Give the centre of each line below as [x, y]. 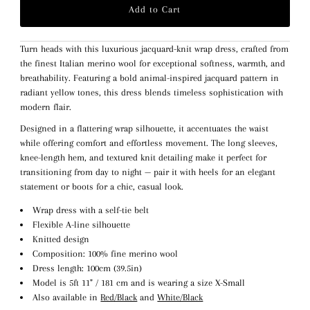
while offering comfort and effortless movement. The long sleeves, [148, 143]
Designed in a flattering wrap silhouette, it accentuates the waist [144, 128]
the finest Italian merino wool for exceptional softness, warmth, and [152, 63]
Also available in [67, 298]
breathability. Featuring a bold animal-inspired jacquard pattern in [149, 77]
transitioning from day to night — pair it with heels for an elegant [147, 172]
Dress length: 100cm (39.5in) [88, 268]
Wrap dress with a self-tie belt [91, 210]
